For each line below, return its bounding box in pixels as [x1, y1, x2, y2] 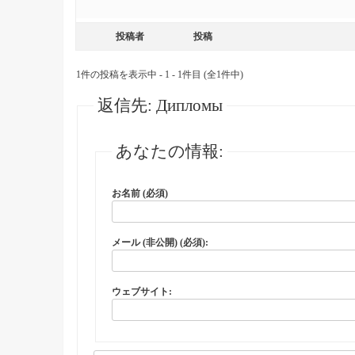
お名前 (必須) [111, 188, 168, 199]
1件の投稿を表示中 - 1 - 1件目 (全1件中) [75, 69, 243, 80]
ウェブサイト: [111, 286, 172, 297]
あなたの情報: [115, 142, 223, 161]
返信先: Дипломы [97, 96, 223, 115]
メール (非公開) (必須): [111, 237, 208, 248]
